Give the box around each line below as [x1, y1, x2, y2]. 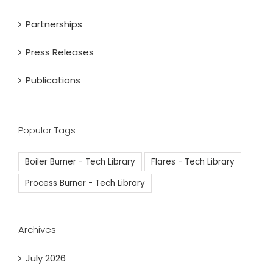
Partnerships [26, 18, 82, 31]
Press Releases [26, 46, 94, 59]
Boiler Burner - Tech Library [25, 156, 135, 168]
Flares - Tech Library [151, 156, 235, 168]
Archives [18, 223, 56, 236]
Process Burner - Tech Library [25, 177, 145, 190]
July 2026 [26, 252, 66, 265]
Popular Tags [18, 124, 76, 137]
